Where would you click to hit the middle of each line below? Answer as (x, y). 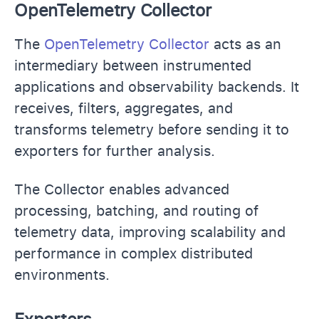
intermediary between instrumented (133, 65)
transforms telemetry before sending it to (152, 129)
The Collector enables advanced (122, 189)
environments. (62, 274)
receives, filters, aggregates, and (124, 108)
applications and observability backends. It (157, 87)
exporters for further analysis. (117, 151)
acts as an (247, 44)
